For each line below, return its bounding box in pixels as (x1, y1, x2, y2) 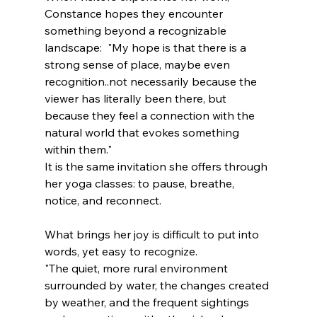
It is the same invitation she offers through (44, 158, 270, 173)
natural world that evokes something (44, 125, 242, 139)
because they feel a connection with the (44, 108, 258, 122)
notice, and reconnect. (44, 192, 161, 207)
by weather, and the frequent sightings (44, 294, 252, 309)
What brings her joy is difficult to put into (44, 226, 262, 241)
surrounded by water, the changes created (44, 277, 272, 292)
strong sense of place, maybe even (44, 57, 233, 71)
